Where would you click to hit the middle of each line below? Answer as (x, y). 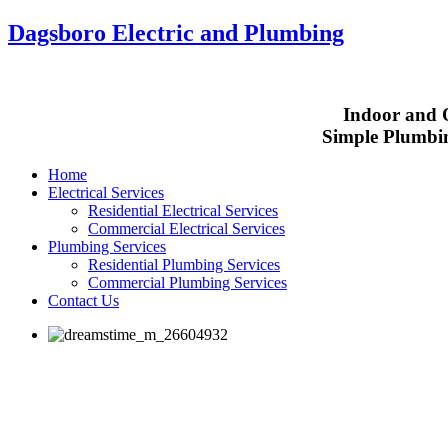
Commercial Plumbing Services (187, 283)
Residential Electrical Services (183, 211)
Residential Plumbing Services (184, 265)
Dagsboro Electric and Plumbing (176, 32)
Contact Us (83, 301)
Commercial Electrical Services (186, 229)
